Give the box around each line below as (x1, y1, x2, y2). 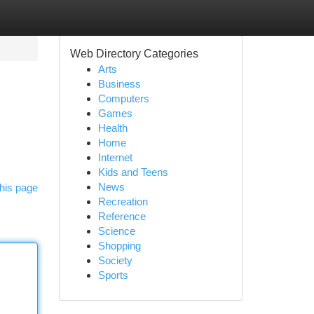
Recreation (97, 196, 148, 207)
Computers (97, 93, 149, 104)
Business (97, 78, 141, 90)
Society (97, 254, 132, 266)
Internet (97, 151, 132, 163)
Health (97, 122, 128, 134)
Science (97, 225, 135, 237)
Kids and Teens (97, 166, 168, 178)
